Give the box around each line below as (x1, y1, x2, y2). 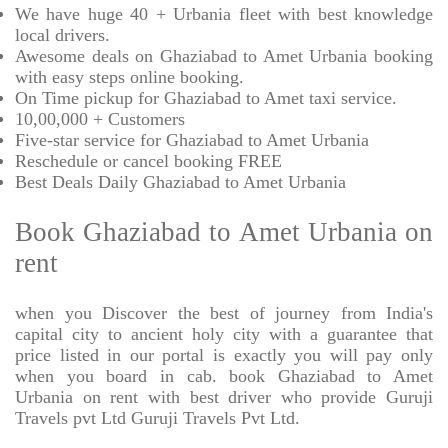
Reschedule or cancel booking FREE (15, 151, 282, 172)
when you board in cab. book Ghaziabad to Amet (15, 366, 433, 387)
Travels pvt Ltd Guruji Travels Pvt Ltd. (15, 408, 300, 429)
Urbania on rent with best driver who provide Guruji (15, 387, 433, 408)
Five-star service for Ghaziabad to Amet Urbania (15, 130, 369, 151)
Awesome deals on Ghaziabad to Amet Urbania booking (15, 46, 433, 67)
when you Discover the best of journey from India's (15, 303, 433, 324)
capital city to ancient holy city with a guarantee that (15, 324, 433, 345)
